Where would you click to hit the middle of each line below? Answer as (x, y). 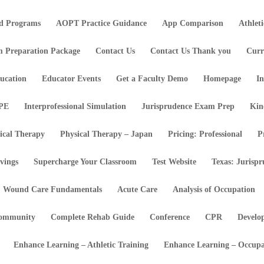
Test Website (174, 162)
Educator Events (72, 79)
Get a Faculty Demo (152, 79)
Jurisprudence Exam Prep (188, 106)
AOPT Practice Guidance (102, 23)
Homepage (222, 79)
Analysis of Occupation (214, 189)
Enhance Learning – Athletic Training (81, 245)
